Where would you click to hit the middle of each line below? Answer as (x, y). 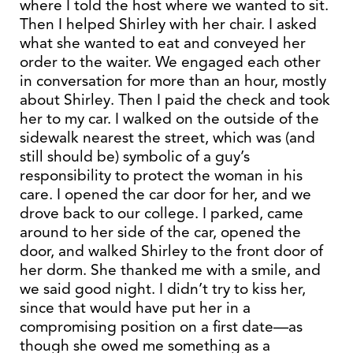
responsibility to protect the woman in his (161, 175)
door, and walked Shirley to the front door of (171, 251)
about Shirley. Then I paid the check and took (175, 100)
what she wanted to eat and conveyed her (163, 43)
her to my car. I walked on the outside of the (169, 119)
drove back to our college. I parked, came (162, 213)
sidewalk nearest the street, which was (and (167, 137)
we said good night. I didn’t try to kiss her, (163, 289)
